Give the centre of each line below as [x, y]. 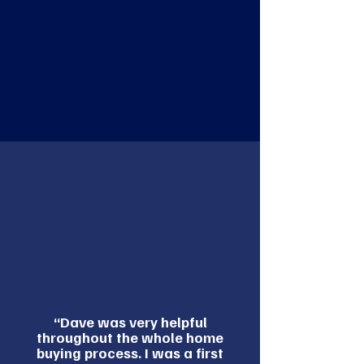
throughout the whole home [130, 337]
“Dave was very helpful [130, 322]
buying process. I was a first [130, 353]
